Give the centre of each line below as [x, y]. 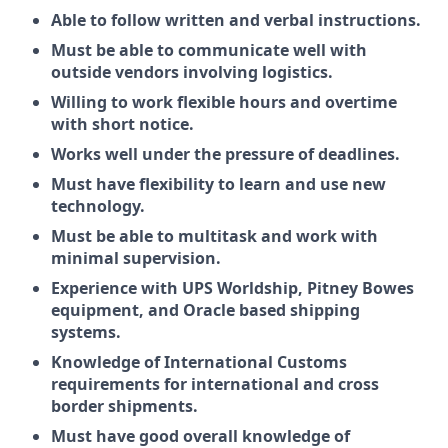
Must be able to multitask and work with [214, 236]
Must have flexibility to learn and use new [218, 184]
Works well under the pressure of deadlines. [225, 154]
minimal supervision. [136, 258]
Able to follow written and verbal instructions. [236, 20]
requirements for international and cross [215, 384]
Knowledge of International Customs [199, 362]
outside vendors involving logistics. [192, 72]
